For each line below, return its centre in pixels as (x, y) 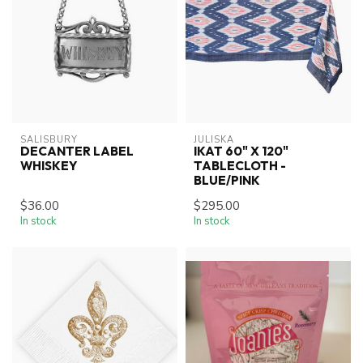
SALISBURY (49, 140)
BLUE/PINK (227, 181)
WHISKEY (49, 166)
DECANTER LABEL (77, 152)
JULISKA (214, 140)
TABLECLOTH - (240, 166)
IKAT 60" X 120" (241, 152)
